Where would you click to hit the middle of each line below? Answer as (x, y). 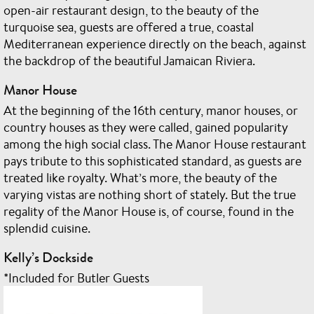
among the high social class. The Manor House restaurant (155, 144)
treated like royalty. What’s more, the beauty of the (140, 177)
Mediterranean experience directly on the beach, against (155, 43)
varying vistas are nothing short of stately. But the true (150, 194)
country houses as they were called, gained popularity (146, 127)
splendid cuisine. (47, 228)
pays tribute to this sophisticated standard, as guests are (152, 161)
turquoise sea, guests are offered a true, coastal (129, 27)
